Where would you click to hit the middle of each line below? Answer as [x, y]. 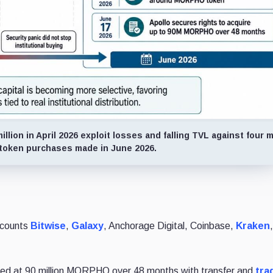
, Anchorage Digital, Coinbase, [170, 225]
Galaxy [88, 225]
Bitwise [48, 225]
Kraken [253, 225]
